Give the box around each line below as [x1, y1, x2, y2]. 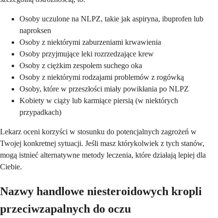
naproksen [19, 26, 51, 35]
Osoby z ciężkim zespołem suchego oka [19, 61, 142, 70]
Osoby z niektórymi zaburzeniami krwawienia [19, 37, 161, 46]
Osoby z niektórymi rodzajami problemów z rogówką [19, 73, 184, 81]
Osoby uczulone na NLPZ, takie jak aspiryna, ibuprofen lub [19, 14, 203, 23]
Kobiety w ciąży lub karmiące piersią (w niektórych [19, 96, 178, 105]
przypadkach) [19, 108, 61, 116]
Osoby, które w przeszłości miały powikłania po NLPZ [19, 84, 189, 93]
